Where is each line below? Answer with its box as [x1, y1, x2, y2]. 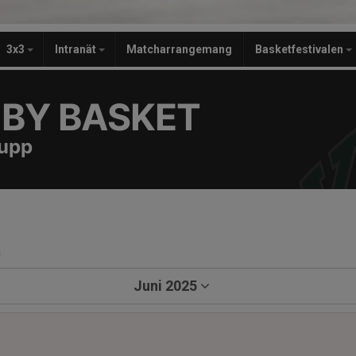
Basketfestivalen [255, 43, 346, 56]
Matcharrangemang [126, 43, 232, 56]
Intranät [55, 43, 99, 56]
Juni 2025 [133, 277, 197, 294]
